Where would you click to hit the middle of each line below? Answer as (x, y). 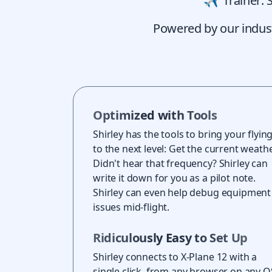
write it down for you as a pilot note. (174, 178)
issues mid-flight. (131, 207)
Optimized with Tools (155, 115)
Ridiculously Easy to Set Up (170, 238)
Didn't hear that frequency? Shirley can (180, 164)
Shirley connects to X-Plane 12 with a (175, 257)
